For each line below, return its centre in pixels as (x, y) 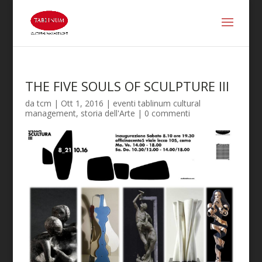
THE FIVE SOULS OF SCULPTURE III (127, 86)
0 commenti (167, 113)
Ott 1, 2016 (82, 103)
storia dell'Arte (108, 113)
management (50, 113)
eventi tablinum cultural (156, 103)
